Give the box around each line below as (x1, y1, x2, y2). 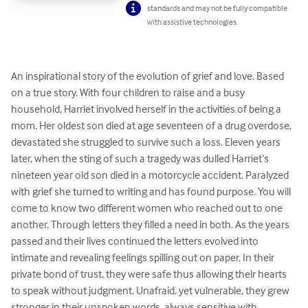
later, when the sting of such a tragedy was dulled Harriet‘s (11, 151, 271, 166)
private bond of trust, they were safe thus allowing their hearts (11, 267, 289, 281)
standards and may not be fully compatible (147, 3, 288, 14)
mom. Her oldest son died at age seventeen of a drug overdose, (11, 118, 294, 133)
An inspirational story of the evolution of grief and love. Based (11, 69, 286, 83)
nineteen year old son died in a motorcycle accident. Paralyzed (11, 168, 291, 182)
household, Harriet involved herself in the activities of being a (11, 102, 283, 116)
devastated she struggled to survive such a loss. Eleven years (11, 135, 283, 149)
